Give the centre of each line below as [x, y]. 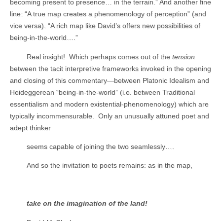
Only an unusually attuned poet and [154, 116]
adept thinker [30, 128]
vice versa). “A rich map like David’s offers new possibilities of [105, 26]
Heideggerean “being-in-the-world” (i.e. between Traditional [102, 92]
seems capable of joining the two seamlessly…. [100, 147]
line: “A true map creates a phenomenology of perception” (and [108, 14]
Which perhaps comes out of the [120, 56]
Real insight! [46, 56]
